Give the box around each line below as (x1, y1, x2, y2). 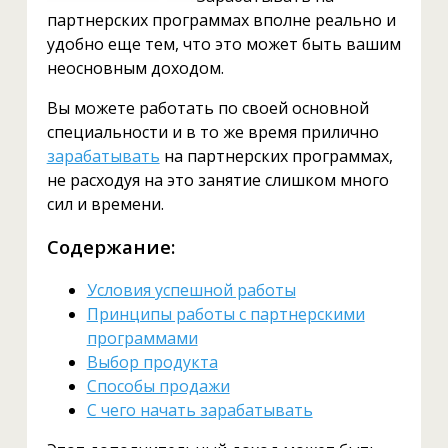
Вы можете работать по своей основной (46, 97, 369, 120)
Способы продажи (86, 374, 230, 397)
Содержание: (46, 233, 175, 259)
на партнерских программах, (159, 145, 393, 168)
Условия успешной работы (86, 278, 296, 301)
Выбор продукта (86, 350, 218, 373)
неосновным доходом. (46, 57, 224, 80)
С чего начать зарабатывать (86, 398, 313, 421)
